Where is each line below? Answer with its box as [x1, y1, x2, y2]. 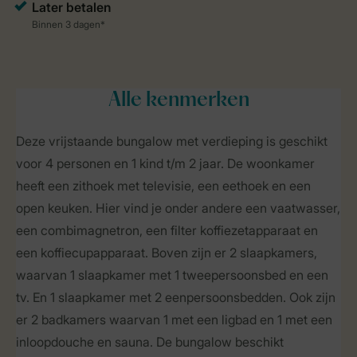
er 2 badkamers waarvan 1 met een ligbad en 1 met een [16, 312, 332, 328]
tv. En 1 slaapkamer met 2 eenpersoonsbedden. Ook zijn [16, 289, 335, 305]
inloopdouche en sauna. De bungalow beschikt [16, 334, 284, 350]
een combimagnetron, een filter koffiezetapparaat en [16, 222, 318, 238]
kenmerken [141, 91, 249, 111]
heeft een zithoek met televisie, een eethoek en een [16, 178, 311, 194]
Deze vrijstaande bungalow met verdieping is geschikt [16, 133, 328, 149]
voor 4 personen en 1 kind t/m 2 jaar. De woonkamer [16, 155, 315, 171]
